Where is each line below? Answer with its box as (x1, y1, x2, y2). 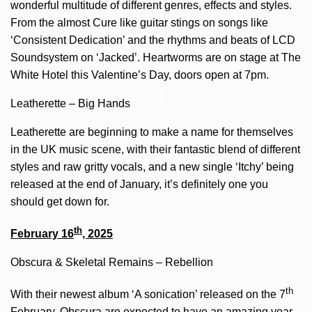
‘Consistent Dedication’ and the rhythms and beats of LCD (10, 33, 295, 46)
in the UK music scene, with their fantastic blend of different (10, 143, 300, 155)
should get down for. (10, 195, 109, 208)
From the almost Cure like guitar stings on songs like (10, 16, 268, 29)
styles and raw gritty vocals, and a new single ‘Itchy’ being (10, 160, 294, 173)
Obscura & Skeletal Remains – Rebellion (10, 256, 213, 269)
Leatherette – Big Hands (10, 97, 130, 109)
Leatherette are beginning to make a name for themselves (10, 125, 293, 138)
